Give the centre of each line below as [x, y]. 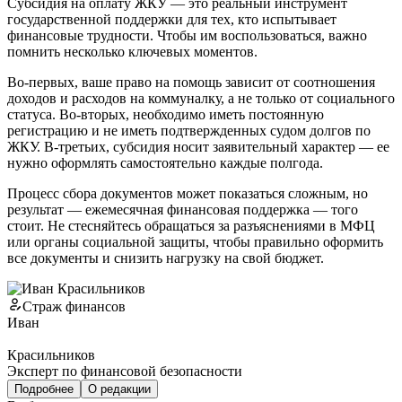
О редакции [119, 389]
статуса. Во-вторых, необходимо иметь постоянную [166, 114]
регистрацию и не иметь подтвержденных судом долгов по [189, 130]
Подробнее [44, 389]
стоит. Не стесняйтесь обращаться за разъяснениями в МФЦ [191, 225]
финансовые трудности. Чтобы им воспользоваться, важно [187, 35]
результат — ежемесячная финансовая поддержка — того [183, 209]
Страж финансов [74, 306]
